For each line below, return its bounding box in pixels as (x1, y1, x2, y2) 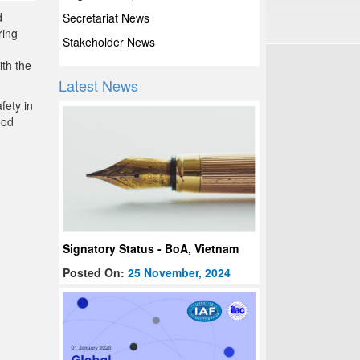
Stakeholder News (63, 34, 156, 50)
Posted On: (63, 264, 129, 281)
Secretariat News (63, 10, 150, 26)
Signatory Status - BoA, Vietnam (63, 240, 239, 257)
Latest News (59, 75, 139, 96)
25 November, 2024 (128, 264, 231, 281)
